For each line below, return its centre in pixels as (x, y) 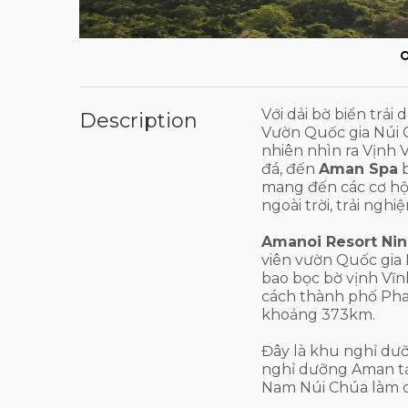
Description (138, 120)
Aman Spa (358, 168)
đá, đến (290, 168)
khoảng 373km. (318, 314)
